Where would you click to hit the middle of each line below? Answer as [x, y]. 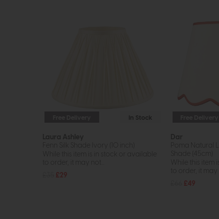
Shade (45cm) [191, 153]
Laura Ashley [63, 137]
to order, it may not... [73, 163]
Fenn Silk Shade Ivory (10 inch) [88, 145]
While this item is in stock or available [100, 154]
